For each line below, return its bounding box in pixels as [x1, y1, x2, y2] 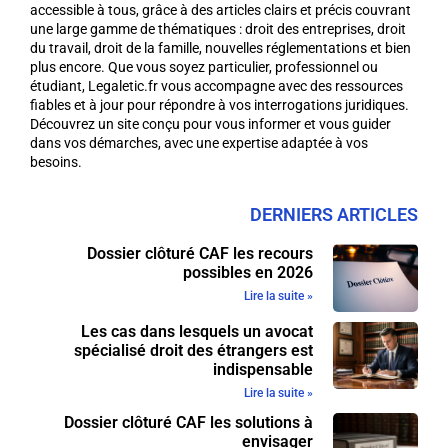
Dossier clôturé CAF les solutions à [63, 412, 313, 432]
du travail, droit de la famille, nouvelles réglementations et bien [30, 39, 411, 56]
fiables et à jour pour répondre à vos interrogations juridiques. [30, 96, 409, 113]
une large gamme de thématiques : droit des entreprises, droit [30, 20, 406, 37]
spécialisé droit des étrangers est [73, 340, 313, 360]
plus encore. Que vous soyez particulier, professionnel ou [30, 58, 378, 75]
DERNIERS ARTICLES [250, 204, 418, 226]
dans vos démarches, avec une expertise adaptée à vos [30, 134, 368, 151]
